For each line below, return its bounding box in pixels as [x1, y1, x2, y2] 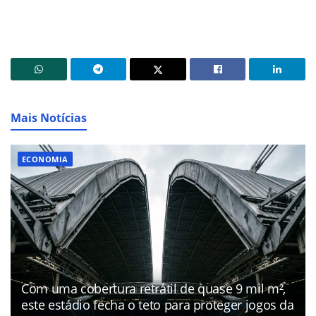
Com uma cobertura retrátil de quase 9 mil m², [21, 279, 286, 297]
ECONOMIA [22, 154, 68, 165]
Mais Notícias [11, 110, 87, 126]
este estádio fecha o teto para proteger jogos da [21, 296, 294, 313]
